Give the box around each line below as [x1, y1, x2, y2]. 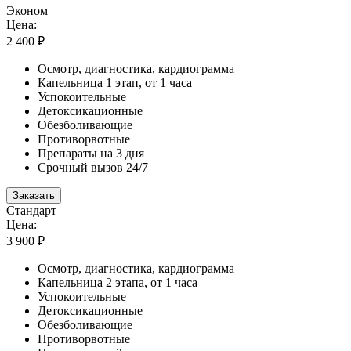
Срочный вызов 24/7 [38, 160, 148, 174]
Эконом [6, 3, 48, 17]
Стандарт [6, 203, 56, 217]
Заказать [13, 189, 55, 201]
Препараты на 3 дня [38, 146, 144, 160]
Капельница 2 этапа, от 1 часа [38, 275, 197, 289]
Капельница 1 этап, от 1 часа [38, 75, 192, 89]
